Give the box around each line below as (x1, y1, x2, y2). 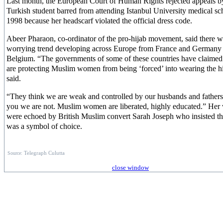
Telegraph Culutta (24, 150, 65, 156)
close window (112, 164, 149, 171)
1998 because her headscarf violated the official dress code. (6, 16, 192, 25)
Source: (7, 150, 24, 156)
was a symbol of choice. (6, 121, 82, 131)
